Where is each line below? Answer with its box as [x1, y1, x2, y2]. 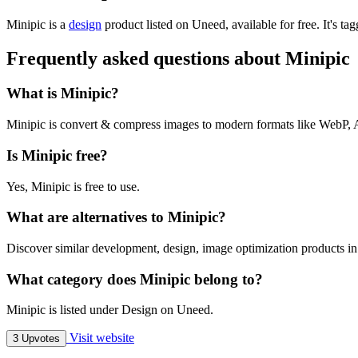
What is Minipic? [6, 85, 119, 102]
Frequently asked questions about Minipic [6, 47, 350, 69]
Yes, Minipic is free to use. [6, 179, 140, 193]
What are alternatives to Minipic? [6, 209, 226, 226]
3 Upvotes [13, 332, 60, 345]
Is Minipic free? [6, 146, 108, 164]
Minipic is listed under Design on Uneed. [6, 303, 213, 317]
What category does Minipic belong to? [6, 270, 263, 288]
